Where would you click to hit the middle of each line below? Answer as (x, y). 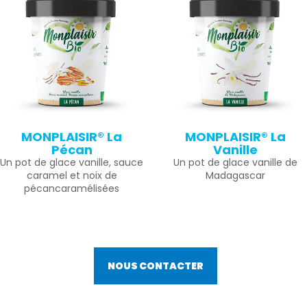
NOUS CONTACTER (156, 266)
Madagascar (235, 175)
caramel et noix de (72, 175)
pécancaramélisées (72, 188)
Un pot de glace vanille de (235, 162)
